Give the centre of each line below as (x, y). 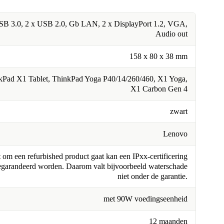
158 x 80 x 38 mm (158, 56)
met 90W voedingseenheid (145, 199)
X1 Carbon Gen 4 (159, 89)
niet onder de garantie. (152, 176)
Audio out (171, 34)
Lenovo (175, 134)
